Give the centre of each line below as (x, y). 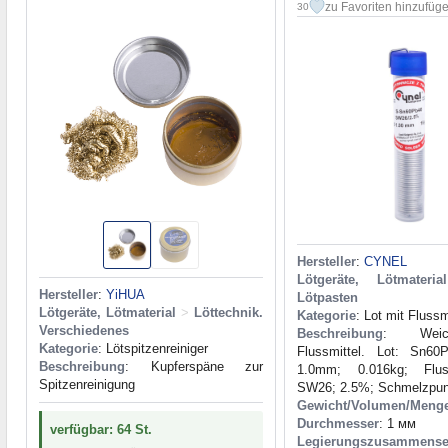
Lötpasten (327, 298)
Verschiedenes (84, 331)
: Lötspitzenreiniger (153, 349)
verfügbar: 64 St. (101, 430)
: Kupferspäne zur (194, 367)
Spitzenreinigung (87, 385)
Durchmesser (338, 424)
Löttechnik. (228, 313)
